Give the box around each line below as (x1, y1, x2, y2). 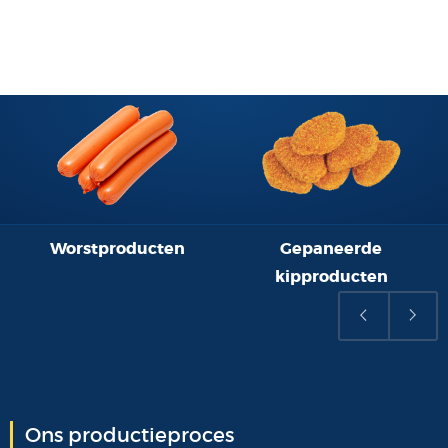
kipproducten (274, 266, 388, 287)
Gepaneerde (280, 238, 382, 259)
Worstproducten (49, 238, 185, 259)
